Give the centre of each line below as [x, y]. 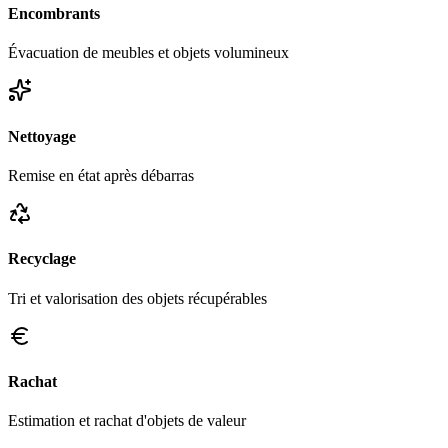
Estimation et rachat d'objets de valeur [127, 421]
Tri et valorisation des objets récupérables [137, 298]
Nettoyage [42, 136]
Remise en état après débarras [101, 175]
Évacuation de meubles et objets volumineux [148, 53]
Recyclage [42, 259]
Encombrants [54, 14]
